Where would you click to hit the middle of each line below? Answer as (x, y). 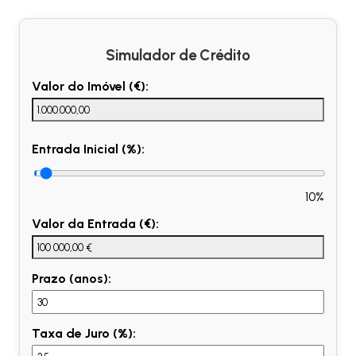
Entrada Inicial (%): (88, 149)
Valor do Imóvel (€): (90, 87)
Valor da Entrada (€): (95, 224)
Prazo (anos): (72, 279)
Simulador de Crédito (178, 55)
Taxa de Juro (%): (84, 334)
